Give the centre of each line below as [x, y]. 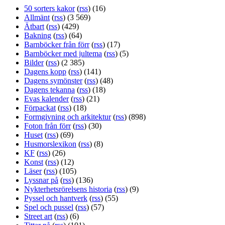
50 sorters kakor [49, 9]
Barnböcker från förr [57, 45]
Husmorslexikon [50, 144]
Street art [38, 216]
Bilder [34, 63]
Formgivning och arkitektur [68, 117]
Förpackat [40, 108]
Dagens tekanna [49, 90]
